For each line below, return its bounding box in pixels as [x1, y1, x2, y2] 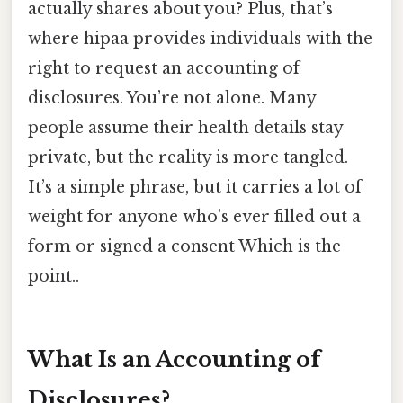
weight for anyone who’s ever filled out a [28, 206, 361, 227]
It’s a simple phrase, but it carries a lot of [28, 176, 362, 197]
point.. [28, 265, 79, 286]
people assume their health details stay [28, 117, 343, 138]
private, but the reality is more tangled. [28, 147, 348, 167]
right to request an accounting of [28, 58, 300, 78]
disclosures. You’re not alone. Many [28, 87, 316, 108]
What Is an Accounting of [28, 345, 320, 372]
